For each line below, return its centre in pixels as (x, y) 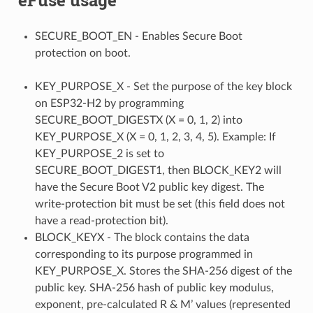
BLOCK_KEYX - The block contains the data (142, 237)
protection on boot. (82, 53)
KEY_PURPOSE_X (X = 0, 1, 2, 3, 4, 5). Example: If (155, 137)
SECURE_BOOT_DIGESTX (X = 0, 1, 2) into (138, 120)
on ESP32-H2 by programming (109, 103)
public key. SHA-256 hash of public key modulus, (154, 287)
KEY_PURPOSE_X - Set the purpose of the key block (163, 86)
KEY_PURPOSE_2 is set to (99, 153)
